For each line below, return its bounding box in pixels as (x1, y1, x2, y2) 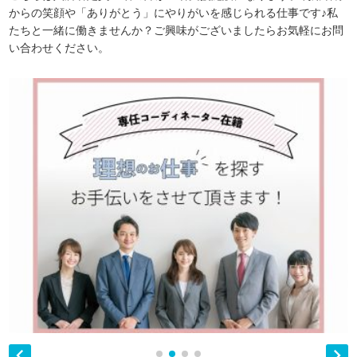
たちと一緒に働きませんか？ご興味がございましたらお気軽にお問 (9, 23, 344, 37)
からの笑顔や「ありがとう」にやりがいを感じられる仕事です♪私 (9, 6, 339, 19)
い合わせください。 (9, 41, 110, 54)
